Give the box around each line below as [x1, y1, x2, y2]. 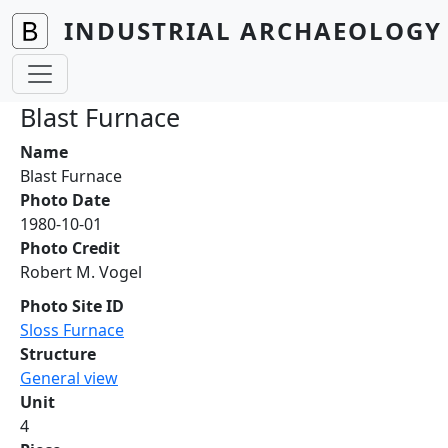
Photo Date [20, 189, 110, 211]
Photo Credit [20, 237, 120, 259]
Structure [20, 343, 96, 365]
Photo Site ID [20, 295, 124, 317]
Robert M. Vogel [20, 261, 142, 283]
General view [20, 367, 118, 389]
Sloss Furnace [20, 319, 124, 341]
